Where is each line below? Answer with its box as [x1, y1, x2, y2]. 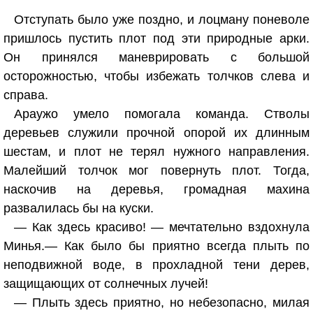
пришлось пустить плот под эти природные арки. [3, 31, 310, 45]
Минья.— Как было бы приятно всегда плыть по [3, 239, 310, 253]
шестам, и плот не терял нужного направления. [3, 145, 310, 159]
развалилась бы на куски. [3, 201, 154, 215]
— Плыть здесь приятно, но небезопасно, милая [14, 296, 310, 310]
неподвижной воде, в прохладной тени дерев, [3, 258, 310, 272]
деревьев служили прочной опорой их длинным [3, 126, 310, 140]
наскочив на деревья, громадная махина [3, 182, 310, 196]
